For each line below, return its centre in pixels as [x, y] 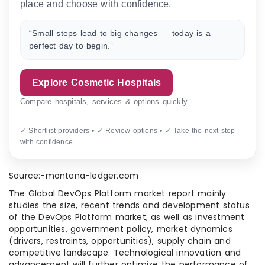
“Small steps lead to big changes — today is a [120, 33]
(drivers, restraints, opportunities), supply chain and [120, 241]
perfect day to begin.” [71, 46]
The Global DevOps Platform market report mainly [118, 194]
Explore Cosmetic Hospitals [97, 83]
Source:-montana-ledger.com [74, 176]
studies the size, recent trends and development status [129, 206]
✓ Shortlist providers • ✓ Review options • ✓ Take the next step [128, 131]
